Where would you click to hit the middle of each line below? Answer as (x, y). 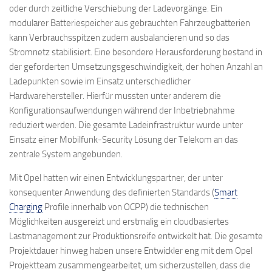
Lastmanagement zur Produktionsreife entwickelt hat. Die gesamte (136, 236)
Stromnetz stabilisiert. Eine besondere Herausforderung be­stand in (136, 53)
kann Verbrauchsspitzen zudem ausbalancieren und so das (119, 38)
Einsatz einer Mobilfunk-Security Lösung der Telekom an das (124, 140)
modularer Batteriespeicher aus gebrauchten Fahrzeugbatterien (130, 23)
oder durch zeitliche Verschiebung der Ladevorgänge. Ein (116, 9)
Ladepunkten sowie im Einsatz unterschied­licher (100, 82)
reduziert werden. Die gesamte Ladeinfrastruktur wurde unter (126, 125)
